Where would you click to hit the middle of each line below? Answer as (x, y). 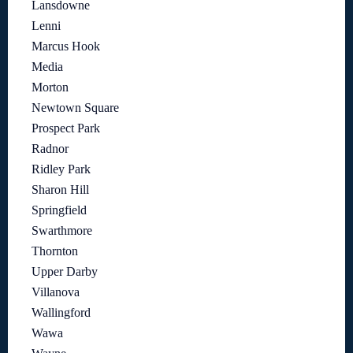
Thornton (55, 251)
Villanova (56, 292)
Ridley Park (61, 169)
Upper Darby (65, 272)
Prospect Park (66, 128)
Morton (50, 87)
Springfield (59, 210)
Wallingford (61, 313)
